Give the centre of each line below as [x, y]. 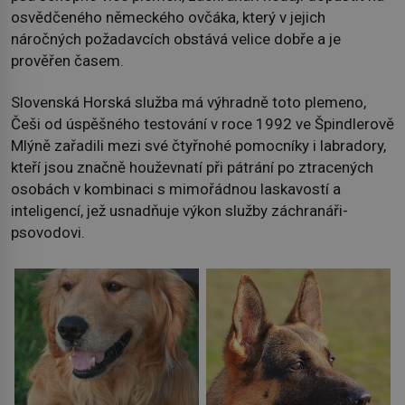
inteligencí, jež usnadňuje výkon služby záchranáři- [179, 211]
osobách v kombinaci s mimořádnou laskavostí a [176, 189]
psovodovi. [48, 233]
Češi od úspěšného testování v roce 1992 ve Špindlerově [202, 124]
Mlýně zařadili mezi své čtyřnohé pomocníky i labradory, [198, 146]
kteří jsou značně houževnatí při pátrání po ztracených [192, 168]
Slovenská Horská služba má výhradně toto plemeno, [188, 103]
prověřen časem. [67, 60]
